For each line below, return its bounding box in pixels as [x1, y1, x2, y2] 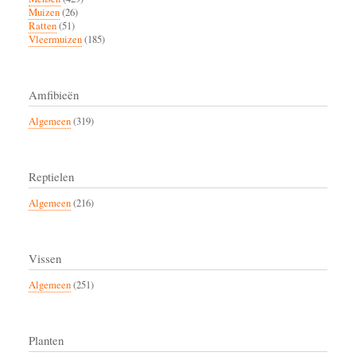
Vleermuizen [29, 32, 82, 46]
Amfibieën [29, 86, 79, 103]
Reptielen [29, 168, 74, 184]
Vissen [29, 250, 61, 266]
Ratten [29, 18, 56, 33]
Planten [29, 331, 64, 348]
